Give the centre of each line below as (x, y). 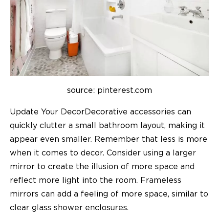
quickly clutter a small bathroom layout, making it (107, 126)
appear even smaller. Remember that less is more (109, 140)
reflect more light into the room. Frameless (96, 181)
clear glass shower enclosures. (69, 208)
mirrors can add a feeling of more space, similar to (109, 194)
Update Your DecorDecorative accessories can (100, 112)
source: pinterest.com (109, 91)
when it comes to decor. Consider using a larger (103, 153)
